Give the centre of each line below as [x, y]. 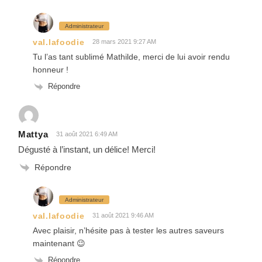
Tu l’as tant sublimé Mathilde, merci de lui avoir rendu [131, 57]
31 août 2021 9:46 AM [123, 216]
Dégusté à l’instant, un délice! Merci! [87, 149]
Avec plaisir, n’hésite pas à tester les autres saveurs [128, 231]
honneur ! [51, 70]
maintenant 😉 [59, 244]
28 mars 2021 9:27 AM [125, 42]
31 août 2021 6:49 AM [87, 134]
